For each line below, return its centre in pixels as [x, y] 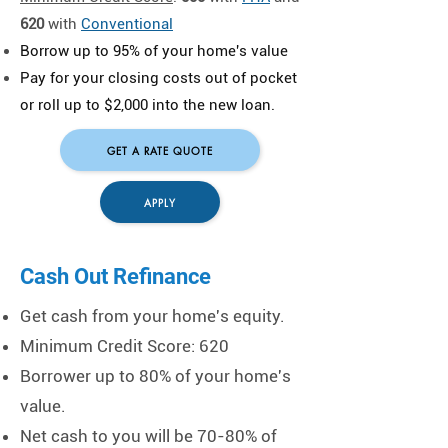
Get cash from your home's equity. [152, 316]
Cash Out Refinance [115, 276]
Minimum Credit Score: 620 [124, 346]
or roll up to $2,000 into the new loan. [147, 105]
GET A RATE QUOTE [160, 150]
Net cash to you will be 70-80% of [148, 436]
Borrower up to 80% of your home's [155, 376]
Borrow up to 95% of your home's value [154, 51]
